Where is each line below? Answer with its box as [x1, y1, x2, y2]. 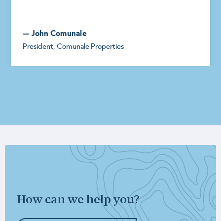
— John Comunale [23, 27, 87, 38]
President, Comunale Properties [23, 41, 124, 51]
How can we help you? [17, 195, 140, 207]
